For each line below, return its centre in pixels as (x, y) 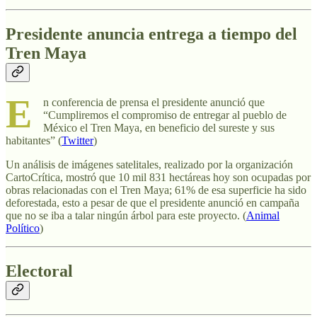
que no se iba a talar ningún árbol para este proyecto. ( (126, 215)
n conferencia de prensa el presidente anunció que (154, 102)
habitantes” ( (34, 140)
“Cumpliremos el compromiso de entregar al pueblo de (165, 115)
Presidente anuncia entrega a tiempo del (151, 34)
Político (23, 228)
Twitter (77, 140)
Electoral (39, 271)
